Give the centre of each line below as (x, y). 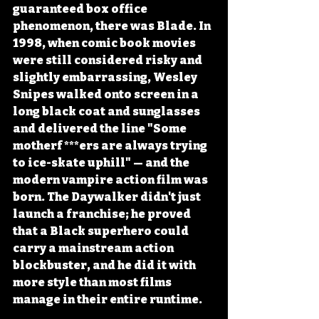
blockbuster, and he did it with (105, 265)
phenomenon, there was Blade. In (113, 26)
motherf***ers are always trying (111, 146)
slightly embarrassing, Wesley (106, 77)
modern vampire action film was (111, 180)
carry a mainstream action (94, 248)
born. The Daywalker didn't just (108, 197)
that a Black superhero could (102, 231)
